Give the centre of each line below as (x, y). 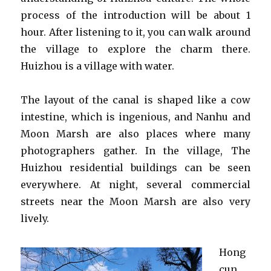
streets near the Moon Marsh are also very (135, 201)
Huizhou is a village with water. (98, 66)
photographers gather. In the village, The (135, 151)
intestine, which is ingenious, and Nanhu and (135, 117)
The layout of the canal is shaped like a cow (135, 100)
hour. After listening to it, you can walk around (135, 32)
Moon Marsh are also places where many (135, 134)
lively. (35, 218)
